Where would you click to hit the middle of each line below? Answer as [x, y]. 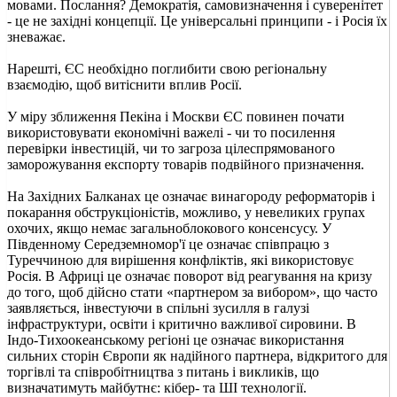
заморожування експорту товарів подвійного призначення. [186, 164]
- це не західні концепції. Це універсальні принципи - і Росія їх [197, 20]
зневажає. [36, 36]
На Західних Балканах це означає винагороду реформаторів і [191, 196]
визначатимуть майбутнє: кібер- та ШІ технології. [157, 387]
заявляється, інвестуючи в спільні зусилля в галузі [158, 307]
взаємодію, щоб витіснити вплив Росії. [125, 84]
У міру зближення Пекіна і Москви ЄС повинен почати [176, 116]
